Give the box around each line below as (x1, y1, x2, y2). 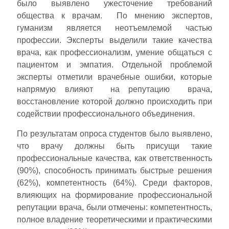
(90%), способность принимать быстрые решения (17, 166, 212, 175)
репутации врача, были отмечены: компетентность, (17, 202, 212, 212)
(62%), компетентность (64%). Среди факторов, (17, 178, 212, 187)
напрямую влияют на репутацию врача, (17, 85, 212, 94)
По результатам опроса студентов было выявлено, (17, 129, 212, 138)
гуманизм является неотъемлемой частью (17, 24, 212, 33)
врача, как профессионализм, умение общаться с (17, 48, 212, 57)
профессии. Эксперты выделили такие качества (17, 36, 212, 45)
